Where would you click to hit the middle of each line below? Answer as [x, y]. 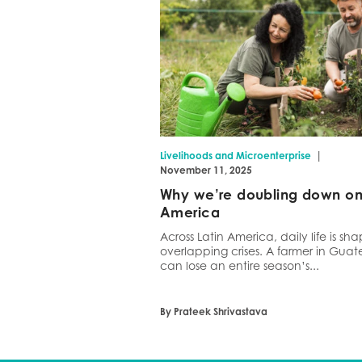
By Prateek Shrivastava [214, 311]
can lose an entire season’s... [240, 265]
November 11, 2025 [206, 170]
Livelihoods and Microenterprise [236, 155]
